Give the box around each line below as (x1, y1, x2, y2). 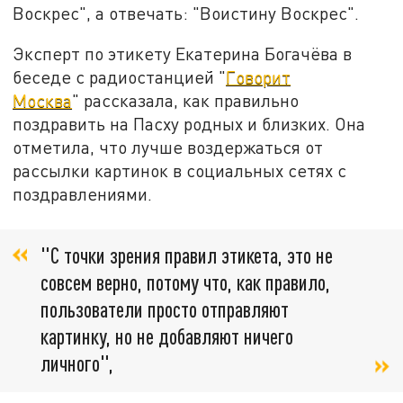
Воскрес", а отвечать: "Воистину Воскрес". (13, 2, 360, 23)
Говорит (226, 67, 291, 88)
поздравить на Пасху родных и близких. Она (13, 113, 366, 135)
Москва (13, 90, 73, 112)
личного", (40, 349, 113, 376)
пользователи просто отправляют (40, 295, 289, 322)
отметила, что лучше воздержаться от (13, 137, 324, 158)
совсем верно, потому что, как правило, (40, 268, 330, 295)
